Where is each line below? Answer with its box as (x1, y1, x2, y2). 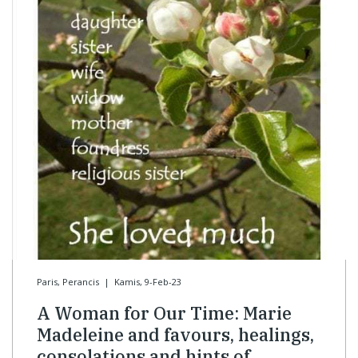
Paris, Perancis (37, 276, 99, 288)
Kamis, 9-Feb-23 (113, 276, 181, 288)
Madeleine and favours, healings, (37, 323, 314, 347)
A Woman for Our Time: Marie (37, 301, 292, 325)
